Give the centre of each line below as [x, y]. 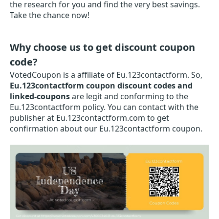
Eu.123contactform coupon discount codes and [101, 86]
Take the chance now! [50, 15]
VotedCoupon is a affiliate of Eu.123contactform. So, [106, 75]
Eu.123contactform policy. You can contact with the [104, 107]
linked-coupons [40, 96]
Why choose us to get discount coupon [102, 47]
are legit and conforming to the [129, 96]
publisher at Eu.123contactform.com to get [89, 118]
